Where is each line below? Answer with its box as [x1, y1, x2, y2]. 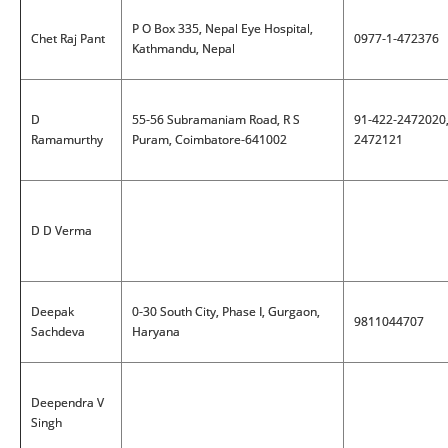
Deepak [31, 303, 74, 320]
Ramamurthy [31, 131, 103, 148]
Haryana [132, 323, 180, 340]
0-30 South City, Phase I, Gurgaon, [132, 303, 320, 320]
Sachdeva [31, 323, 85, 340]
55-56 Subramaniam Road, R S [132, 111, 300, 128]
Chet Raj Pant [31, 30, 105, 47]
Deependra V [31, 394, 104, 411]
